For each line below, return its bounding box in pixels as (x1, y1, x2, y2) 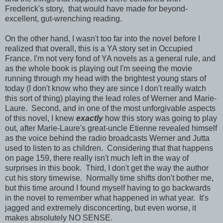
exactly (76, 113, 103, 122)
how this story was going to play (103, 113, 217, 122)
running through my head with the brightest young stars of (5, 74, 206, 83)
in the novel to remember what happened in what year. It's (5, 193, 209, 202)
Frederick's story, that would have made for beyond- (5, 4, 188, 13)
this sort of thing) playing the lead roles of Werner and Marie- (5, 94, 217, 103)
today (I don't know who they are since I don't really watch (5, 84, 206, 93)
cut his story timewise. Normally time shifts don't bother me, (5, 173, 214, 182)
